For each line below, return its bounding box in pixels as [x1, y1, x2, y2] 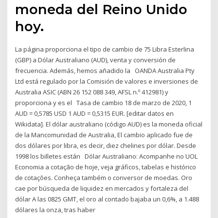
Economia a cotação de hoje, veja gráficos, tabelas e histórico [15, 162, 197, 171]
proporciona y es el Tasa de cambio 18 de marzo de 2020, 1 [15, 98, 192, 107]
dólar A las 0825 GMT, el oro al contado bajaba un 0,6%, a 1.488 [15, 194, 200, 203]
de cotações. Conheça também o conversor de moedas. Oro [15, 173, 193, 182]
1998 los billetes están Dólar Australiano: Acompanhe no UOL [15, 151, 198, 161]
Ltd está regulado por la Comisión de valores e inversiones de [15, 76, 199, 86]
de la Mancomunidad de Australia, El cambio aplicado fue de [15, 130, 193, 139]
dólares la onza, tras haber [15, 205, 99, 214]
